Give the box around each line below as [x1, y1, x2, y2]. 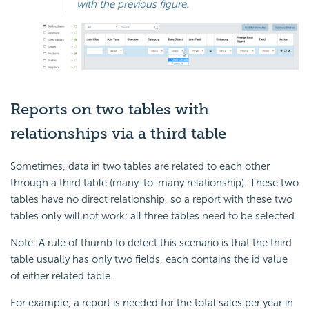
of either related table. [10, 270, 113, 283]
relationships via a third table [10, 124, 226, 143]
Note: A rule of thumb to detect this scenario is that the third [10, 237, 292, 250]
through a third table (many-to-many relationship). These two [10, 177, 299, 190]
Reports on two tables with [10, 100, 209, 119]
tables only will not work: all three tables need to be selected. [10, 210, 297, 223]
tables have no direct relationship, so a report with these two [10, 193, 292, 206]
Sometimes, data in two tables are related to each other [10, 160, 270, 173]
